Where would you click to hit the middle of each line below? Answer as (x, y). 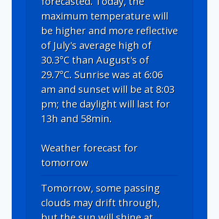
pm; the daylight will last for (106, 104)
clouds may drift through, (100, 202)
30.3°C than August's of (95, 60)
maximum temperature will (105, 16)
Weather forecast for (89, 148)
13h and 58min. (77, 118)
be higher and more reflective (109, 30)
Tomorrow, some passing (100, 188)
